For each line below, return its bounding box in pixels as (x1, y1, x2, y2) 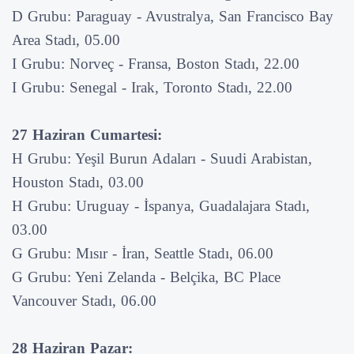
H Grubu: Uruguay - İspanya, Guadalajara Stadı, (12, 197, 310, 214)
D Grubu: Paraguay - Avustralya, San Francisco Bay (12, 7, 333, 24)
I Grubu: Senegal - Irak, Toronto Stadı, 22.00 (12, 78, 292, 96)
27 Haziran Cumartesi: (12, 126, 162, 143)
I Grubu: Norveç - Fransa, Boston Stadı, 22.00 (12, 55, 299, 72)
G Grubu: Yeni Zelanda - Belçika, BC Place (12, 268, 281, 285)
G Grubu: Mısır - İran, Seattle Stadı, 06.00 (12, 244, 273, 262)
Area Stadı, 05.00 (12, 31, 120, 48)
